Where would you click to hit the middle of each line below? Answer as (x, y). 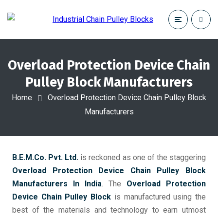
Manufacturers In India (57, 184)
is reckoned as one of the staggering (142, 157)
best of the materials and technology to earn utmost (109, 210)
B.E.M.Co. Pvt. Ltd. (45, 157)
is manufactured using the (159, 197)
